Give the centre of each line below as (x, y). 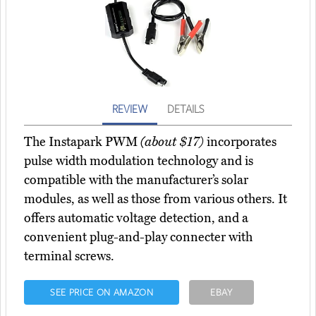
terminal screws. (69, 256)
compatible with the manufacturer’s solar (136, 180)
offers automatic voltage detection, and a (136, 218)
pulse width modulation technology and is (139, 161)
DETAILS (186, 109)
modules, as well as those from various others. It (156, 199)
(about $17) (172, 142)
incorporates (240, 142)
